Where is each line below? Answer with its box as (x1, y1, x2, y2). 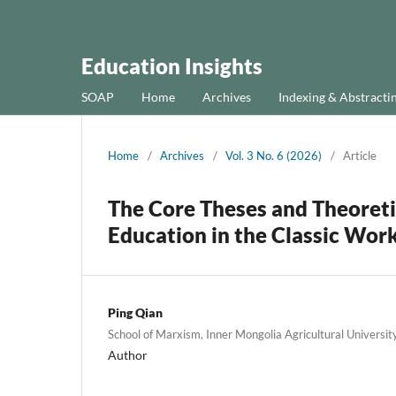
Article (343, 148, 377, 163)
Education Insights (81, 53, 263, 79)
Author (108, 346, 148, 362)
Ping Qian (108, 304, 163, 320)
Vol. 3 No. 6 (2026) (225, 148, 322, 163)
